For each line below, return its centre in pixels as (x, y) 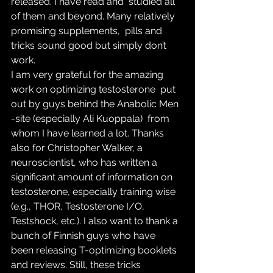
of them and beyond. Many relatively (94, 16)
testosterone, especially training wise (94, 192)
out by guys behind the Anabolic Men (96, 104)
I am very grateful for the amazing (88, 75)
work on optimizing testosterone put (94, 89)
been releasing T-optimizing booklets (95, 250)
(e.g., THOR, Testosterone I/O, (80, 206)
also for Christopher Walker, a (79, 148)
